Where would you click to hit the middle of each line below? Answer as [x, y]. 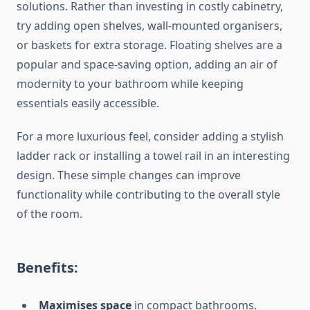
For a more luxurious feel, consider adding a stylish [150, 137]
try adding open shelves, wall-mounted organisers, [149, 26]
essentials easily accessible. [88, 103]
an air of [256, 65]
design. [37, 175]
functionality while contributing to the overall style [148, 195]
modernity [44, 84]
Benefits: [47, 268]
